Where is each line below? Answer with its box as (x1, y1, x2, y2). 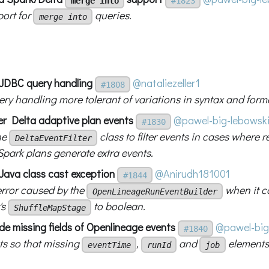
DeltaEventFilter (14, 133, 92, 143)
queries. (92, 7, 132, 22)
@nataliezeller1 (133, 75, 201, 90)
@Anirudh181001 (155, 166, 231, 181)
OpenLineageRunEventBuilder (92, 186, 217, 196)
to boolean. (91, 198, 146, 213)
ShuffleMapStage (13, 202, 86, 213)
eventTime (87, 240, 131, 250)
